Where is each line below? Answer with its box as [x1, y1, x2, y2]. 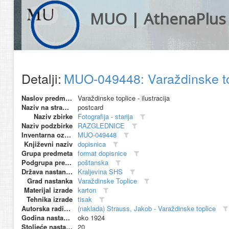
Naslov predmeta [65, 93, 72, 103]
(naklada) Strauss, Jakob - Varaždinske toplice [78, 203, 216, 213]
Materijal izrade [24, 185, 73, 195]
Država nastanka [66, 167, 73, 176]
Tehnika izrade [27, 194, 73, 204]
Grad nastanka [27, 176, 73, 186]
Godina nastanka [63, 213, 70, 222]
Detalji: [21, 69, 61, 87]
